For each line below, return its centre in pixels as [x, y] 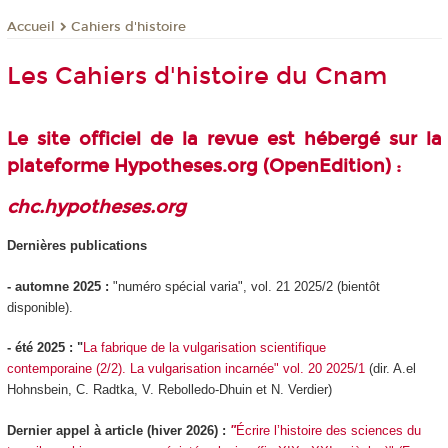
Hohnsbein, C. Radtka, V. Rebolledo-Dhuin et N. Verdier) [169, 390]
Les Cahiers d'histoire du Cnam [196, 76]
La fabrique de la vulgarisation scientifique [204, 348]
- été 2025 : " [44, 348]
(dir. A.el [390, 369]
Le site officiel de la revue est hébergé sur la [224, 138]
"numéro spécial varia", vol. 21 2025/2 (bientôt [246, 286]
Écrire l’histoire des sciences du [328, 430]
